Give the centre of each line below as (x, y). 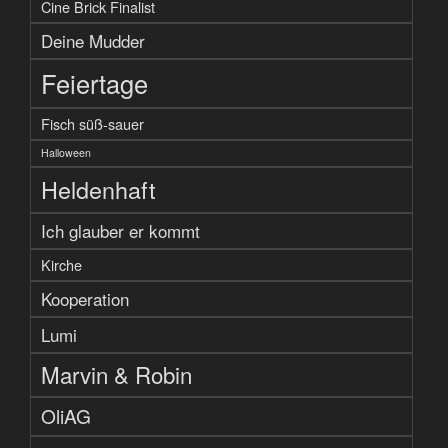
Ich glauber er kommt (120, 230)
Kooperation (85, 298)
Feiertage (94, 82)
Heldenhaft (98, 188)
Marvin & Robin (116, 373)
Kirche (61, 264)
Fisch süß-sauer (92, 123)
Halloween (66, 152)
